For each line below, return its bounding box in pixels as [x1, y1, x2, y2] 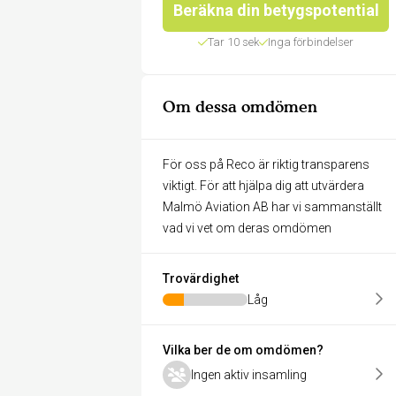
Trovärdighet [163, 271, 239, 286]
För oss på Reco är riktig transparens [163, 157, 369, 171]
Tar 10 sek [207, 35, 259, 49]
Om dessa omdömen [163, 97, 317, 116]
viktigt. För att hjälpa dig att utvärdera [163, 179, 364, 193]
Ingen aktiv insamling [191, 368, 307, 382]
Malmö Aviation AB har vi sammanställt [163, 200, 382, 214]
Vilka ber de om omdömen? [163, 343, 324, 357]
